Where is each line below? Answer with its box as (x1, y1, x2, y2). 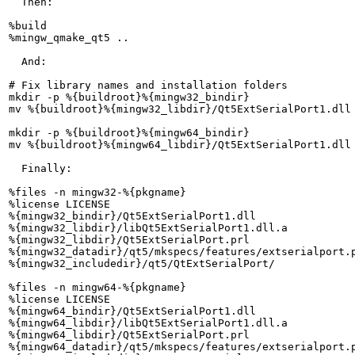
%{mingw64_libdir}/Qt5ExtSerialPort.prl (9, 329, 250, 341)
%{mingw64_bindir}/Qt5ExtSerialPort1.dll (9, 305, 256, 317)
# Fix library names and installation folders (9, 79, 288, 91)
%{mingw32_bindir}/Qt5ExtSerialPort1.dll (9, 210, 256, 222)
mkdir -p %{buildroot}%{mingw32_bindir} (9, 91, 250, 103)
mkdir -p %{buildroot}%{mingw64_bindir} (9, 127, 250, 139)
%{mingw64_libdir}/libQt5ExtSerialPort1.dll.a (9, 317, 288, 329)
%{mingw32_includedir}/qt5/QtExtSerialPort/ (9, 258, 275, 269)
